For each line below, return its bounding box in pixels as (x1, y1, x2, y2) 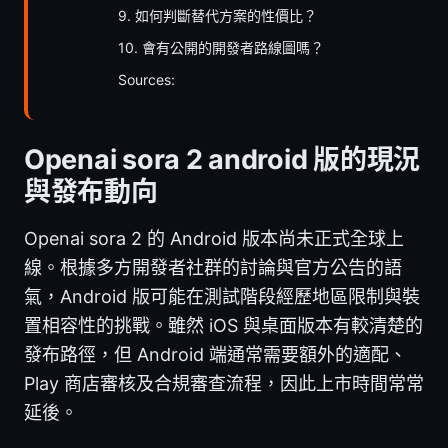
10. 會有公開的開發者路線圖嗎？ (118, 38, 324, 56)
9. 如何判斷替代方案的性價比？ (118, 6, 317, 24)
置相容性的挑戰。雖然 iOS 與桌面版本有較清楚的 (24, 314, 423, 336)
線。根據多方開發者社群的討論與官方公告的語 (24, 256, 402, 278)
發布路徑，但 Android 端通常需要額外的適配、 (24, 343, 407, 365)
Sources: (118, 70, 175, 88)
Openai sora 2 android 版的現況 (24, 142, 420, 176)
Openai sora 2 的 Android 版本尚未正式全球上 (24, 227, 404, 249)
